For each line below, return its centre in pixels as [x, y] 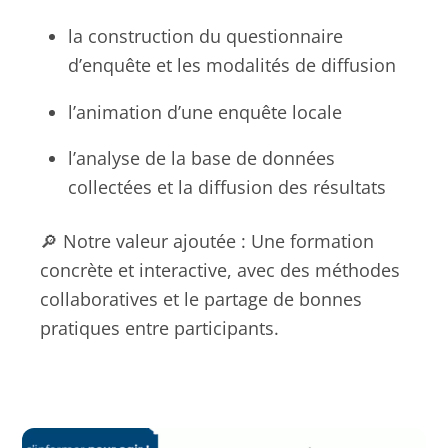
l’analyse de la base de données [202, 158]
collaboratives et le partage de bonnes [201, 299]
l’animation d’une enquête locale [205, 111]
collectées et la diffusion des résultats [227, 187]
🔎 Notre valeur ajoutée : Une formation [207, 241]
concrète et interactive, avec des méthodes [220, 270]
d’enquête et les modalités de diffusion [232, 65]
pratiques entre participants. [159, 328]
